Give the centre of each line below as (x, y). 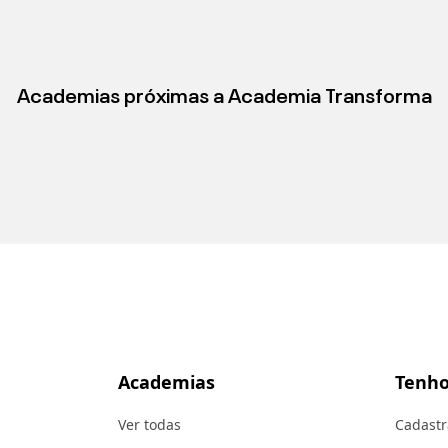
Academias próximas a (122, 98)
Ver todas (149, 424)
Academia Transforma (329, 98)
